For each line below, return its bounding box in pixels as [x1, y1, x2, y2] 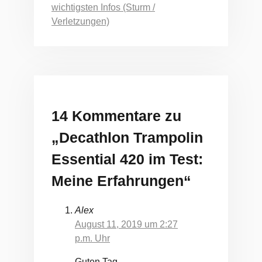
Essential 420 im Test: [51, 150, 203, 167]
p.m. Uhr [75, 233, 110, 244]
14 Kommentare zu [51, 107, 181, 124]
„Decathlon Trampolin [51, 129, 203, 146]
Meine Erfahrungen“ [51, 172, 191, 189]
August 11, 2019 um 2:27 [75, 219, 178, 230]
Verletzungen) [51, 16, 109, 26]
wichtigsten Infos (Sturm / [51, 2, 155, 12]
